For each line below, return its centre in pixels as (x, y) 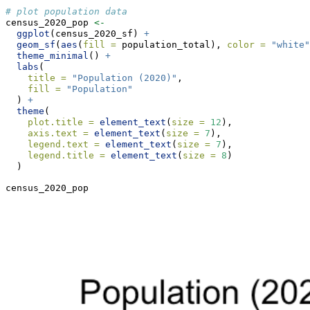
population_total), (172, 45)
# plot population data (66, 12)
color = (246, 45)
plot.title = (61, 122)
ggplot (33, 34)
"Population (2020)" (125, 78)
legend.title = (66, 156)
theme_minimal (53, 56)
